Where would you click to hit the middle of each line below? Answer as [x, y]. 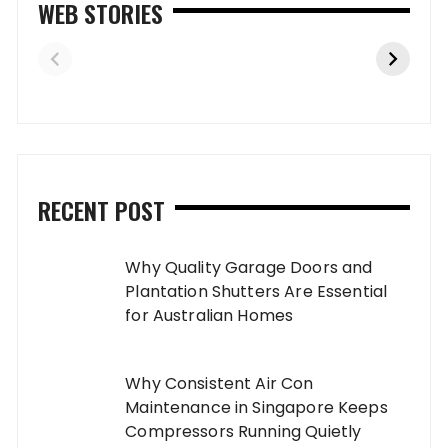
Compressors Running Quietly [243, 432]
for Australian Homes [209, 316]
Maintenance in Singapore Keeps [256, 408]
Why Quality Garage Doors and [249, 268]
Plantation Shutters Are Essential [256, 292]
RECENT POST [102, 210]
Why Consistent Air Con [219, 384]
